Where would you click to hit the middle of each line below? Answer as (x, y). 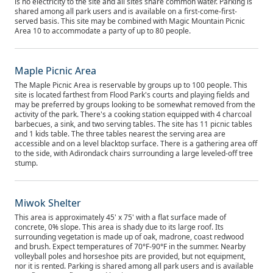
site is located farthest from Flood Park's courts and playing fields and (132, 95)
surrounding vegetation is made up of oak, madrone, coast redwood (129, 237)
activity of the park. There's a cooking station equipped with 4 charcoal (133, 114)
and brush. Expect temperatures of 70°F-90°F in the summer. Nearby (130, 246)
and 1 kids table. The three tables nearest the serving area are (120, 134)
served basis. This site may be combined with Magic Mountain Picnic (130, 21)
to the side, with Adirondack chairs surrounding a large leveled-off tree (134, 153)
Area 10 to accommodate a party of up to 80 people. (103, 31)
